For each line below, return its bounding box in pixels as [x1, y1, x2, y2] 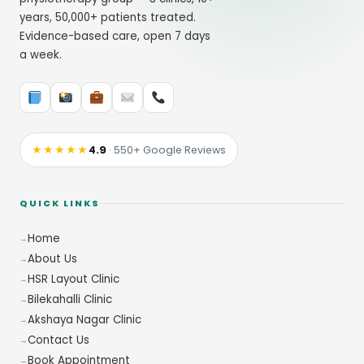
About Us [28, 251, 77, 266]
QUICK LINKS [19, 197, 100, 210]
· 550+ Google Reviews [106, 143, 226, 157]
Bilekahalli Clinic [28, 292, 112, 307]
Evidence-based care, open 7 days [19, 28, 210, 44]
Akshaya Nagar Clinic [28, 312, 141, 327]
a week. [19, 47, 62, 63]
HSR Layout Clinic [28, 271, 119, 287]
